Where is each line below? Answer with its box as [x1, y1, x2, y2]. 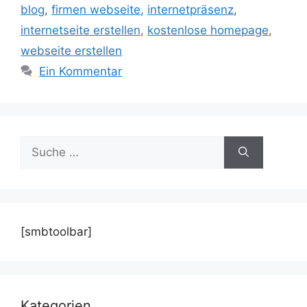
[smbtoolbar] [21, 224, 92, 238]
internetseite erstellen [21, 23, 140, 37]
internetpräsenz [147, 2, 234, 16]
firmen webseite [51, 2, 140, 16]
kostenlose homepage [147, 23, 269, 37]
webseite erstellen [21, 43, 122, 58]
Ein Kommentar [39, 64, 123, 78]
